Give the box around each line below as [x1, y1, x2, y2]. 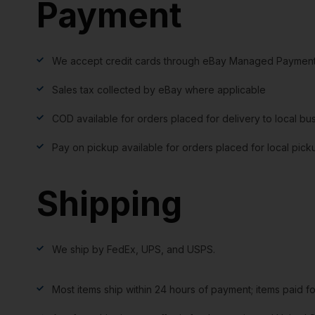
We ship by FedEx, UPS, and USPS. [52, 243, 215, 255]
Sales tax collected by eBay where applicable [52, 83, 266, 96]
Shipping [37, 182, 182, 224]
